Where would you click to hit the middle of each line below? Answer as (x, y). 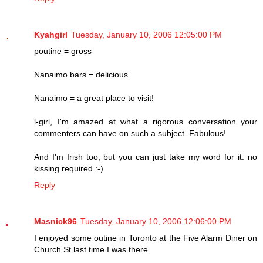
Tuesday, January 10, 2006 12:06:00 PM (156, 221)
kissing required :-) (69, 168)
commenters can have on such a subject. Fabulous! (130, 133)
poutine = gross (63, 51)
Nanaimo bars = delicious (81, 74)
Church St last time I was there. (92, 249)
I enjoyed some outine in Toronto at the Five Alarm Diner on (146, 237)
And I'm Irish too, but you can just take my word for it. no (146, 156)
